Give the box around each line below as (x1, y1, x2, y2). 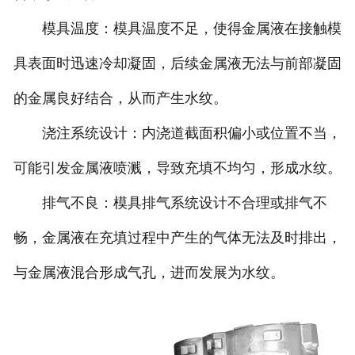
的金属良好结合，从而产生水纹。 (13, 90, 227, 107)
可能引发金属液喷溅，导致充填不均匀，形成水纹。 (13, 160, 342, 177)
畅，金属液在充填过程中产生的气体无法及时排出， (13, 230, 342, 246)
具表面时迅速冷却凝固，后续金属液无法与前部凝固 (13, 55, 342, 72)
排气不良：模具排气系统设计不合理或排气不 (13, 195, 327, 212)
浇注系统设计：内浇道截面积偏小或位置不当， (13, 125, 342, 142)
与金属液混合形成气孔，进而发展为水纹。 (13, 265, 284, 281)
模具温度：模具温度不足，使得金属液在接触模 (13, 21, 342, 37)
